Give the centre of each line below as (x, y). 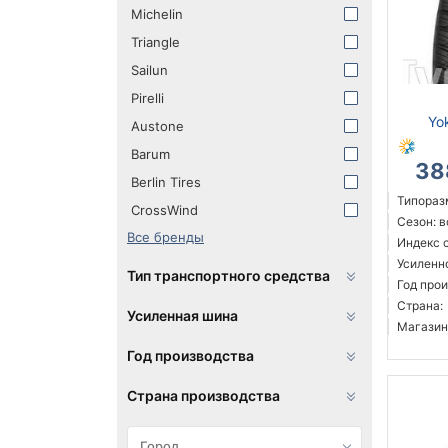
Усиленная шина (182, 316)
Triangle (155, 42)
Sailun (149, 70)
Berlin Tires (166, 182)
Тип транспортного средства (228, 276)
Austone (157, 126)
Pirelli (147, 98)
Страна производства (203, 396)
